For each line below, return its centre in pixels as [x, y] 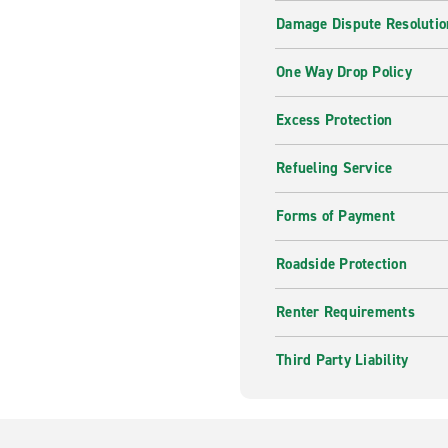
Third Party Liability [342, 360]
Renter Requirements [345, 312]
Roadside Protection [341, 264]
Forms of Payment [335, 216]
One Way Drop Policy [344, 72]
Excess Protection [334, 120]
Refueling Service [334, 168]
